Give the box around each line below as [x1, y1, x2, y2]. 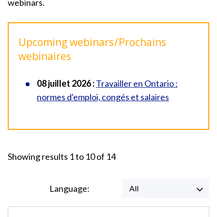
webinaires [18, 49, 71, 63]
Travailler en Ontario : [96, 78, 178, 89]
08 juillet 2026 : [37, 78, 94, 89]
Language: [49, 183, 90, 194]
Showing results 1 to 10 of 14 [8, 151, 116, 162]
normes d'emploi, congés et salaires [37, 92, 169, 102]
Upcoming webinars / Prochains [18, 35, 166, 49]
